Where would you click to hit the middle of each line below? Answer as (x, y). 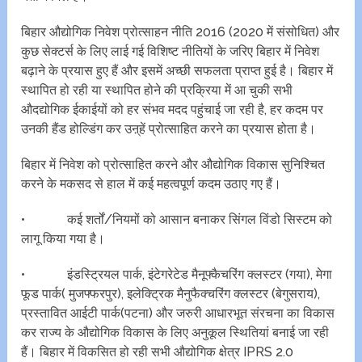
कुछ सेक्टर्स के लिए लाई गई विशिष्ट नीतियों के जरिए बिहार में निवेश (170, 52)
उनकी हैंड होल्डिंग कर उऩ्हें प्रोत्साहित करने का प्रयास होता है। (169, 129)
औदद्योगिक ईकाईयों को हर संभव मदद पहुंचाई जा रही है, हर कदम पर (173, 110)
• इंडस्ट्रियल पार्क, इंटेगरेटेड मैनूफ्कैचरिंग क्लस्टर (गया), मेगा (177, 275)
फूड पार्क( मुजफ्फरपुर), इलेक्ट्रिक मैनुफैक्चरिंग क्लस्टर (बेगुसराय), (171, 294)
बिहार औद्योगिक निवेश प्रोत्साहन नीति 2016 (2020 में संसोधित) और (181, 32)
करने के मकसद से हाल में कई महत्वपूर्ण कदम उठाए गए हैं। (152, 184)
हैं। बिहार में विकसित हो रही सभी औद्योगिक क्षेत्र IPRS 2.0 (158, 352)
